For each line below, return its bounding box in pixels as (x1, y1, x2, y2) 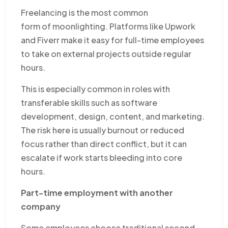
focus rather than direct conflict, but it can (21, 138, 187, 149)
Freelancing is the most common (21, 7, 148, 18)
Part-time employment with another (21, 187, 173, 198)
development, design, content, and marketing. (21, 110, 205, 122)
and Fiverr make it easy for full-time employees (21, 34, 204, 45)
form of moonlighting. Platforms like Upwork (21, 20, 195, 32)
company (21, 201, 61, 212)
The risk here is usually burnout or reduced (21, 124, 184, 135)
